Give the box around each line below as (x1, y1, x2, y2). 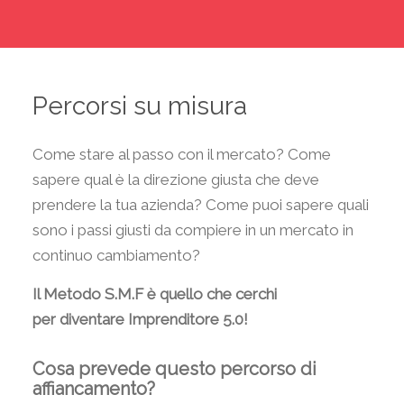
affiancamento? (32, 377, 155, 399)
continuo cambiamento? (32, 246, 200, 265)
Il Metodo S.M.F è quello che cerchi (32, 284, 277, 303)
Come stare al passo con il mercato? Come (32, 145, 331, 164)
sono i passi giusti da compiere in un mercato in (32, 221, 353, 240)
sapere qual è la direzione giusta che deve (32, 170, 319, 189)
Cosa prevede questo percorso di (32, 357, 317, 380)
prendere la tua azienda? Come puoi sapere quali (32, 196, 369, 215)
